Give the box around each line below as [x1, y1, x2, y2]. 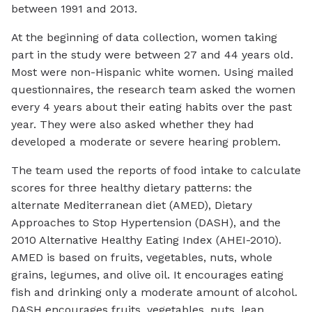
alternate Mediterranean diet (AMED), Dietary [11, 198, 252, 212]
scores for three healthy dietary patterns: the [11, 181, 252, 195]
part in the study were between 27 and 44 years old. [11, 48, 293, 62]
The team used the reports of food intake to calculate [11, 164, 301, 178]
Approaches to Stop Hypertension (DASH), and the [11, 216, 281, 230]
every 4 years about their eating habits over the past [11, 100, 292, 114]
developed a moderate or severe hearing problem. [11, 135, 281, 149]
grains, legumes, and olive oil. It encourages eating [11, 268, 283, 282]
